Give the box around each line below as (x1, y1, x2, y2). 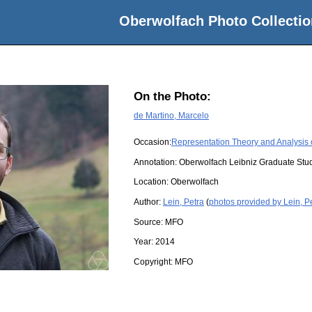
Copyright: (134, 256, 175, 267)
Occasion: (134, 137, 171, 148)
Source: (134, 217, 165, 227)
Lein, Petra (163, 196, 204, 207)
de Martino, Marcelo (134, 110, 209, 120)
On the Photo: (134, 90, 211, 104)
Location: (134, 177, 171, 187)
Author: (134, 196, 163, 207)
